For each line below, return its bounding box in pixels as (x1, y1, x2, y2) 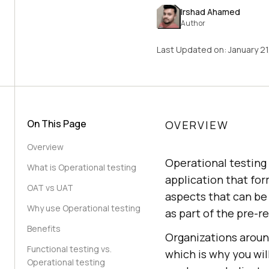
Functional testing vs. (27, 243, 112, 255)
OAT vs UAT (27, 182, 73, 193)
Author (180, 17, 206, 28)
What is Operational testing (27, 162, 136, 173)
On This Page (27, 117, 86, 130)
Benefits (27, 223, 61, 234)
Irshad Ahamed (180, 5, 240, 17)
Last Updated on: (156, 44, 228, 55)
